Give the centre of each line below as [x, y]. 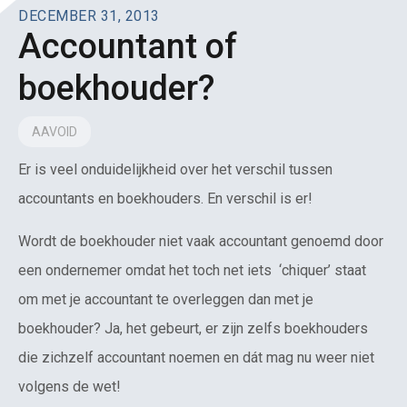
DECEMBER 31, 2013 [89, 16]
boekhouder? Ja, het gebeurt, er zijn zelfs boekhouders [193, 328]
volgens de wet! [69, 386]
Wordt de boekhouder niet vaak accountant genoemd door [201, 241]
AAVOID [55, 132]
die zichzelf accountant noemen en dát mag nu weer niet [196, 357]
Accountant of [128, 47]
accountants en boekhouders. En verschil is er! [165, 199]
